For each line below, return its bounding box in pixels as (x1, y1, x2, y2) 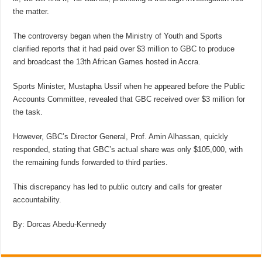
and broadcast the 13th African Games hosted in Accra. (13, 57, 201, 66)
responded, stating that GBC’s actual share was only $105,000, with (13, 145, 243, 154)
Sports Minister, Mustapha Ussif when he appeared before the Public (13, 82, 246, 91)
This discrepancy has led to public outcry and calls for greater (13, 182, 222, 191)
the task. (13, 108, 43, 116)
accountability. (13, 195, 62, 204)
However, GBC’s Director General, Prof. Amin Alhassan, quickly (13, 132, 229, 141)
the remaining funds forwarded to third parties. (13, 158, 168, 167)
